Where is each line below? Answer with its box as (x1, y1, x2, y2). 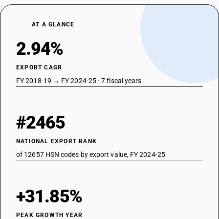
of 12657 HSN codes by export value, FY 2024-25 (16, 151, 165, 158)
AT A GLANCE (32, 21, 75, 28)
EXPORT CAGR (16, 64, 63, 71)
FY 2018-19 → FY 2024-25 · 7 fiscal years (16, 77, 142, 85)
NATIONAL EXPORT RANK (16, 138, 97, 145)
